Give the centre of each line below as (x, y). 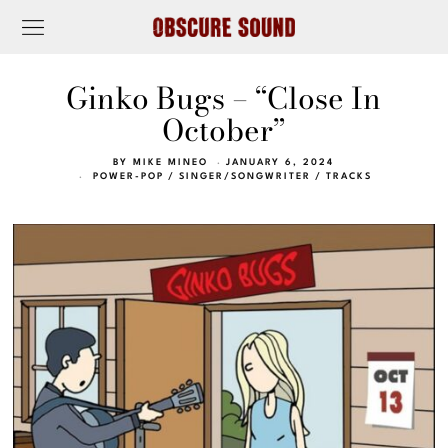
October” (224, 130)
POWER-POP (129, 177)
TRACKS (349, 177)
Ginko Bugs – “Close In (224, 98)
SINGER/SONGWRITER (245, 177)
